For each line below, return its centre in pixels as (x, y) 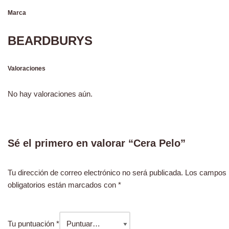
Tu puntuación (32, 224)
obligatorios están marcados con (63, 185)
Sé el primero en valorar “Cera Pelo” (97, 143)
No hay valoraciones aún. (50, 94)
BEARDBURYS (50, 41)
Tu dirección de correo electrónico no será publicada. (95, 173)
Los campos (206, 173)
